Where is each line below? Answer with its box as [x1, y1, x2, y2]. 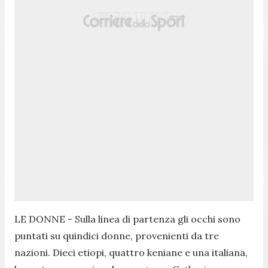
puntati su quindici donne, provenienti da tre [14, 229, 219, 242]
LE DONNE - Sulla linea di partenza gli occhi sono [14, 212, 240, 225]
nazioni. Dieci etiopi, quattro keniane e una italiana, [14, 246, 248, 258]
